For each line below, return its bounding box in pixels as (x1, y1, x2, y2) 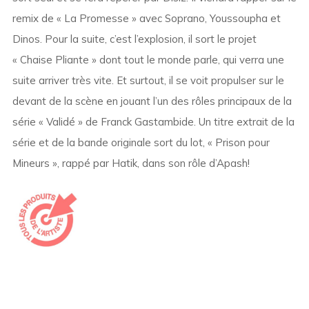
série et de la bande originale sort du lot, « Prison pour (12, 136, 270, 150)
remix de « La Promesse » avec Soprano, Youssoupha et (12, 12, 281, 26)
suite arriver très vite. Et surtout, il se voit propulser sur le (12, 74, 284, 88)
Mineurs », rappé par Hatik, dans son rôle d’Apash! (12, 157, 250, 170)
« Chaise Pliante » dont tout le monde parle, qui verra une (12, 53, 284, 67)
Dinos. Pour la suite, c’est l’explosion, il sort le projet (12, 32, 257, 46)
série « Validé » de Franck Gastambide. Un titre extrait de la (12, 115, 295, 129)
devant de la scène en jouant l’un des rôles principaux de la (12, 94, 292, 108)
